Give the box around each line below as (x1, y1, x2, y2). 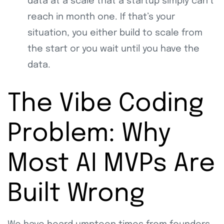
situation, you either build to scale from (27, 28, 202, 38)
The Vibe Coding (7, 91, 203, 117)
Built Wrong (7, 181, 144, 207)
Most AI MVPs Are (7, 151, 215, 177)
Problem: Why (7, 121, 171, 147)
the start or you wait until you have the (27, 44, 199, 54)
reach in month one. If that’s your (27, 12, 175, 22)
